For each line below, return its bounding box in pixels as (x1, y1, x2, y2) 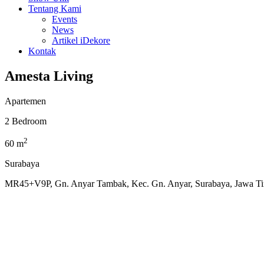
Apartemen (5, 95, 46, 106)
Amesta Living (5, 68, 93, 84)
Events (52, 14, 77, 24)
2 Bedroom (5, 115, 47, 126)
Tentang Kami (28, 4, 81, 14)
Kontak (28, 46, 56, 56)
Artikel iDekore (52, 35, 110, 45)
